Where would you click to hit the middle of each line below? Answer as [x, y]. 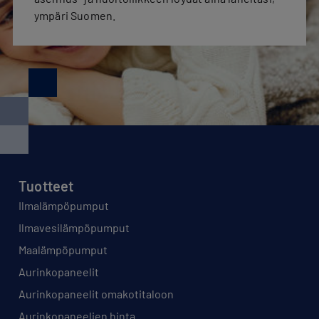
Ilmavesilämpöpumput [74, 228]
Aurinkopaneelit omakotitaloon [96, 294]
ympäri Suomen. [75, 15]
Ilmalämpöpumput [64, 205]
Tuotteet [46, 186]
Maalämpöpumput [63, 250]
